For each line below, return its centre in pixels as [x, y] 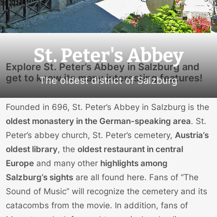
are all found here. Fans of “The [136, 178]
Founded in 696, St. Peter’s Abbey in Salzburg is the [108, 107]
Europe [20, 163]
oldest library [32, 149]
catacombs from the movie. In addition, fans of [97, 206]
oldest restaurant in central [130, 149]
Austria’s [192, 135]
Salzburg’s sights [39, 178]
